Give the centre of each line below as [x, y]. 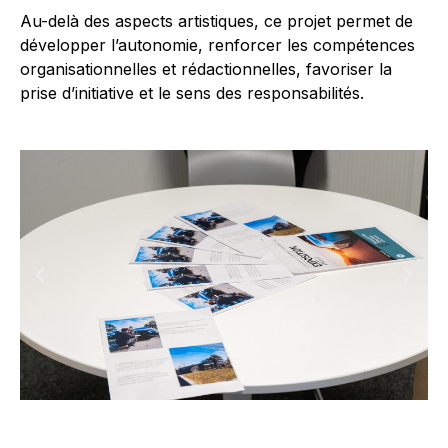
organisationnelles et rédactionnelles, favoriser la [206, 68]
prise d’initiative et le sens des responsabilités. [192, 92]
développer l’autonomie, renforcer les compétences [217, 44]
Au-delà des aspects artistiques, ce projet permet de [216, 20]
